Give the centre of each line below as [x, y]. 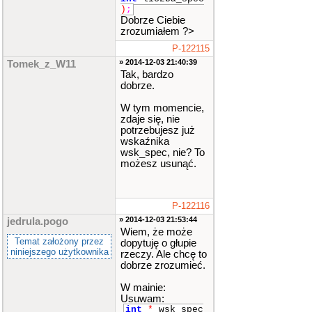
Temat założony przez [59, 241]
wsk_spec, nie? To [163, 153]
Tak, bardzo [147, 75]
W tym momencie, [162, 108]
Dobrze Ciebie [153, 20]
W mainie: [143, 288]
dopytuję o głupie [158, 243]
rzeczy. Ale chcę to [164, 254]
